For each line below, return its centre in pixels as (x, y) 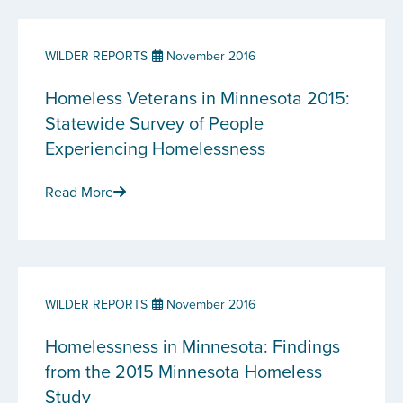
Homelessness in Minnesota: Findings (193, 346)
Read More (79, 192)
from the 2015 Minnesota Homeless (184, 371)
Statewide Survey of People (154, 123)
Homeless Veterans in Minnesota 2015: (197, 98)
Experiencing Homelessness (155, 148)
